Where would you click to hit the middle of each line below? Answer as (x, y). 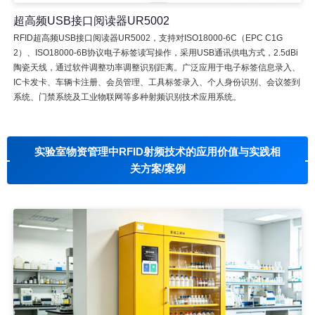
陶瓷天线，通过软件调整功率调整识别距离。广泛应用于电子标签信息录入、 (156, 67)
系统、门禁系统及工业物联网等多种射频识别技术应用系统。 (127, 97)
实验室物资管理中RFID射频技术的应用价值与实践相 (157, 151)
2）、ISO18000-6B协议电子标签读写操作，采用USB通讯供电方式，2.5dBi (155, 52)
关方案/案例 (157, 168)
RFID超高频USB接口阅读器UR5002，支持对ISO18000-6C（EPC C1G (148, 38)
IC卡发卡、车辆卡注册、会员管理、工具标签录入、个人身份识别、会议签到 (156, 82)
